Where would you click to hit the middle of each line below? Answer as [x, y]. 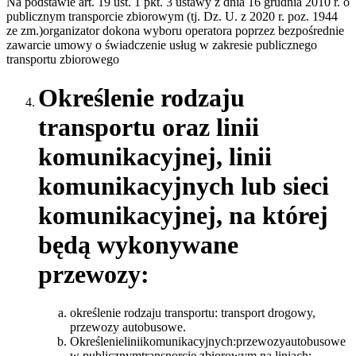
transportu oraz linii [149, 127]
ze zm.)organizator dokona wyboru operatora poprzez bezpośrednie [175, 30]
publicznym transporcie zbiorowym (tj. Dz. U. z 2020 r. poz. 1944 [172, 16]
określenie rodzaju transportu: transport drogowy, [193, 313]
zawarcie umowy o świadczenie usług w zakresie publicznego [162, 44]
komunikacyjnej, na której [183, 215]
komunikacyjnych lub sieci [184, 186]
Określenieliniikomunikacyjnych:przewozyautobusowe [208, 342]
